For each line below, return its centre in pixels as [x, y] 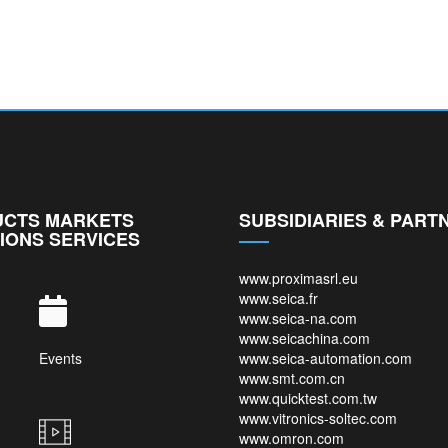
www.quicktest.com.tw [308, 398]
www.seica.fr [278, 298]
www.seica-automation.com [325, 358]
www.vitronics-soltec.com [318, 418]
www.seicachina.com [304, 338]
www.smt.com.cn [292, 378]
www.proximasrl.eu [298, 278]
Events [60, 358]
